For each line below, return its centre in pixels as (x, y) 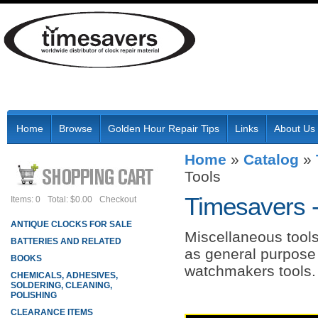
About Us (295, 128)
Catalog (271, 159)
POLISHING (34, 295)
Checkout (118, 199)
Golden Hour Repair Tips (164, 128)
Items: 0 (26, 199)
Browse (76, 128)
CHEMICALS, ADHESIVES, (64, 275)
